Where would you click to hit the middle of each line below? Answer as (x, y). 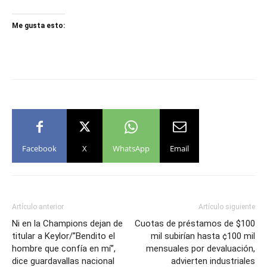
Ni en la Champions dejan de (67, 223)
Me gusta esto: (38, 25)
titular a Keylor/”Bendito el (63, 236)
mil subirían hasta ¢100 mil (203, 236)
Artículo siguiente (227, 207)
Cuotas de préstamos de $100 (195, 223)
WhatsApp (131, 148)
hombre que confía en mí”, (64, 248)
